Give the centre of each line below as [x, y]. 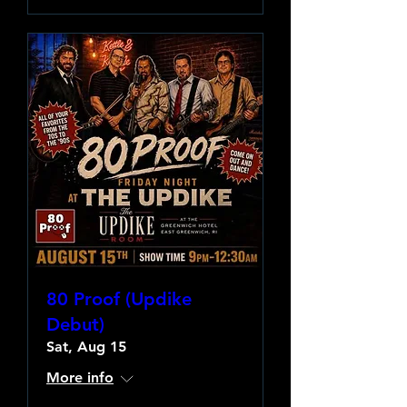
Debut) [75, 324]
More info [80, 377]
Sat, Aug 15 [86, 347]
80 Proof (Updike [119, 299]
